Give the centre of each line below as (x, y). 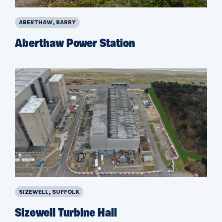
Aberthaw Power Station (75, 44)
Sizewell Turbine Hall (66, 213)
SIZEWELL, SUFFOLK (49, 192)
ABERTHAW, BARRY (47, 23)
